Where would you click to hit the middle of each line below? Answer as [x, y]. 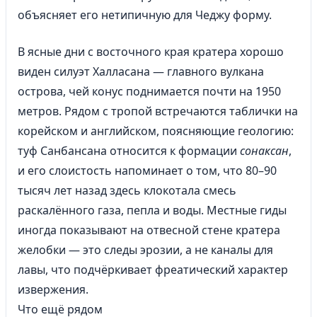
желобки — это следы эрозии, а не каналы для [145, 250]
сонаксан [264, 151]
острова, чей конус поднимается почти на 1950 [149, 91]
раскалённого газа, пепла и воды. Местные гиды [152, 210]
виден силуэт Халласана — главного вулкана [141, 71]
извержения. [53, 289]
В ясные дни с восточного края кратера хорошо [151, 52]
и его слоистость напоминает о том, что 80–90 [147, 171]
